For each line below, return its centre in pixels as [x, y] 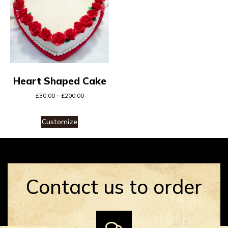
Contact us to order [114, 187]
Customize [60, 122]
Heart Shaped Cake [60, 81]
